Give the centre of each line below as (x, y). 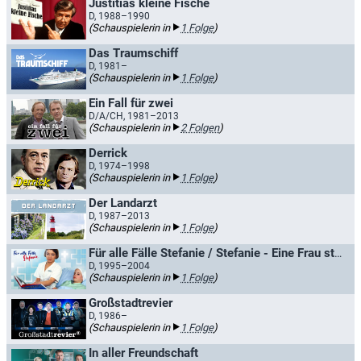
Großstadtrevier (131, 303)
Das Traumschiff (133, 53)
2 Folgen (200, 128)
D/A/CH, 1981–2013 (134, 116)
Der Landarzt (123, 203)
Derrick (108, 153)
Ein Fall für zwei (131, 103)
